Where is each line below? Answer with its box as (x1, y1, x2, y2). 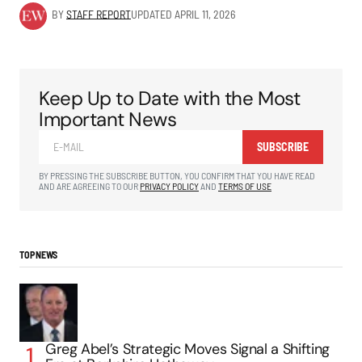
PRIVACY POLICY (140, 180, 199, 192)
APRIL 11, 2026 (175, 7, 235, 22)
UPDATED (131, 7, 172, 22)
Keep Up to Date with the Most (39, 86, 301, 111)
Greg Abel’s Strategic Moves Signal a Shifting (45, 339, 330, 359)
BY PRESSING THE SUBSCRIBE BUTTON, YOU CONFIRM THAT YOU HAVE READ (39, 170, 315, 181)
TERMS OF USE (218, 180, 271, 192)
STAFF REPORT (66, 7, 131, 22)
